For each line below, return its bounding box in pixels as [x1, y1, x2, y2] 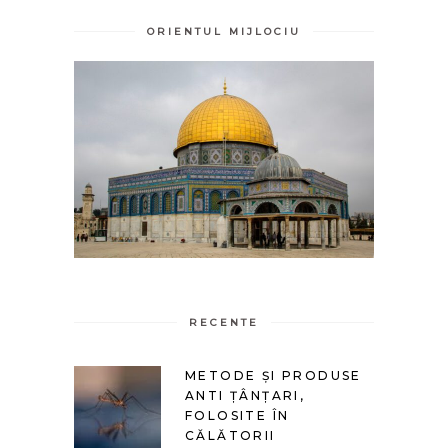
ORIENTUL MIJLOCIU [147, 25, 301, 39]
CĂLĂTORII [185, 428, 276, 444]
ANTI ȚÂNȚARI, [185, 388, 306, 404]
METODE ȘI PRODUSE [185, 368, 362, 384]
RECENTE [189, 316, 259, 330]
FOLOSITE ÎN [185, 408, 290, 424]
